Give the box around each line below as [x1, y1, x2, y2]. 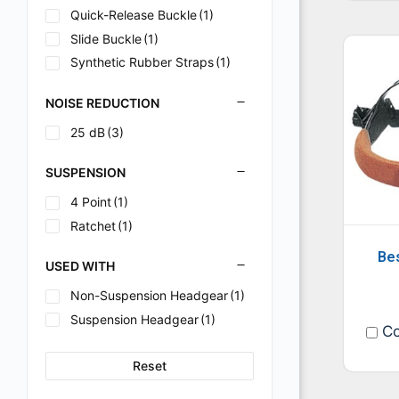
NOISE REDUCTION [45, 94, 159, 110]
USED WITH [45, 258, 115, 273]
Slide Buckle [70, 30, 142, 46]
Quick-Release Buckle [70, 7, 197, 22]
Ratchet [70, 217, 116, 233]
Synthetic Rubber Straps [70, 54, 214, 69]
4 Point [70, 194, 111, 209]
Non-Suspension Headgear [70, 288, 228, 303]
